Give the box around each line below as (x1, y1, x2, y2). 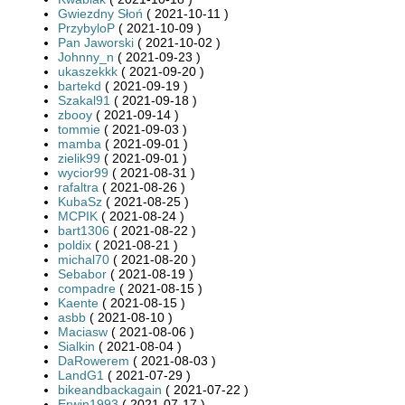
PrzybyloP (58, 20, 115, 35)
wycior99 (58, 165, 108, 180)
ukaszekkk (58, 63, 118, 79)
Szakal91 (58, 92, 110, 108)
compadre (58, 280, 116, 296)
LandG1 (58, 367, 104, 382)
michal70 (58, 251, 109, 267)
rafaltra (58, 179, 99, 194)
